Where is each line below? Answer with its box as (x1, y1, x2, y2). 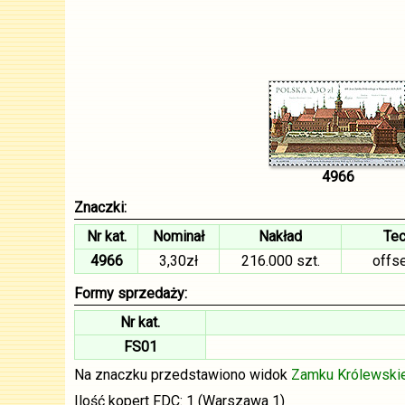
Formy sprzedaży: (74, 285, 187, 302)
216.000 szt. (240, 252, 320, 269)
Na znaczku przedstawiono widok (74, 366, 291, 383)
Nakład (259, 228, 302, 245)
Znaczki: (74, 199, 127, 216)
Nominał (153, 228, 204, 245)
